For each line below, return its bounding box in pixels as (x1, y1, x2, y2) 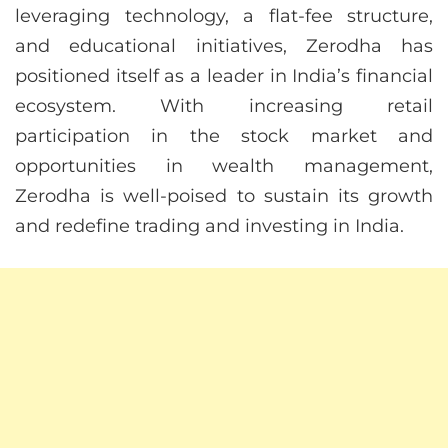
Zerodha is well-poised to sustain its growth (15, 185, 433, 208)
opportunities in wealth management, (15, 155, 433, 178)
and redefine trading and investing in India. (15, 215, 404, 238)
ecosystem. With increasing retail (15, 95, 433, 118)
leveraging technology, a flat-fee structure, (15, 5, 433, 28)
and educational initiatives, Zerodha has (15, 35, 433, 58)
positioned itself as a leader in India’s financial (15, 65, 433, 88)
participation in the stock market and (15, 125, 433, 148)
